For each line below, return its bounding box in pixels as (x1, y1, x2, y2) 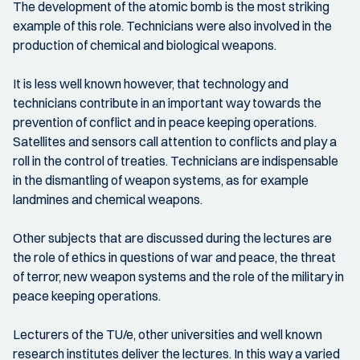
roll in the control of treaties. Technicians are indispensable (13, 153, 338, 169)
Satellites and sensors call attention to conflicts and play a (13, 133, 337, 149)
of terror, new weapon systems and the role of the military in (13, 268, 344, 284)
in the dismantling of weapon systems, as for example (13, 172, 309, 188)
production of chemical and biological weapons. (13, 37, 276, 53)
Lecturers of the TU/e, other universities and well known (13, 326, 322, 342)
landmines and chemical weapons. (13, 191, 202, 207)
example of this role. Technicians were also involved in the (13, 18, 332, 34)
